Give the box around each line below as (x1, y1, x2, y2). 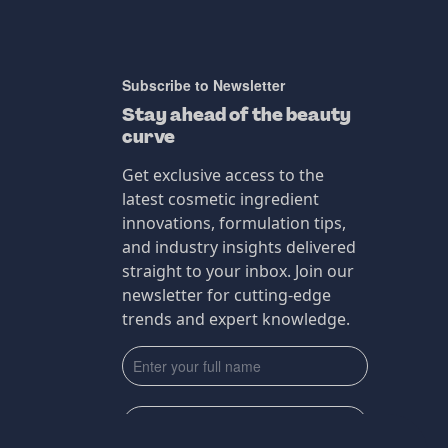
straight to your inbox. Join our (121, 260, 354, 282)
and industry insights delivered (121, 236, 356, 258)
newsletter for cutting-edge (121, 284, 331, 306)
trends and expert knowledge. (121, 308, 350, 330)
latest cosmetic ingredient (121, 188, 319, 210)
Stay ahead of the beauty (121, 103, 351, 127)
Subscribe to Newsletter (121, 75, 285, 95)
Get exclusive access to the (121, 164, 324, 186)
